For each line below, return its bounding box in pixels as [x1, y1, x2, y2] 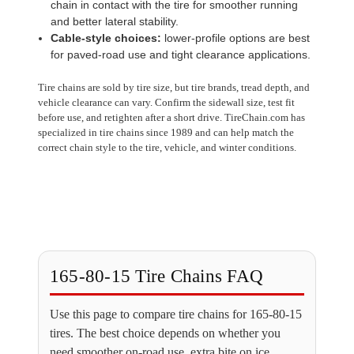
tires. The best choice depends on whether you [49, 326, 281, 340]
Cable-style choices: [51, 31, 161, 44]
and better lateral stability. [51, 14, 179, 28]
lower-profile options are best [161, 31, 310, 44]
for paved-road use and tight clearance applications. [51, 47, 311, 61]
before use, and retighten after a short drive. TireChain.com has [37, 111, 305, 123]
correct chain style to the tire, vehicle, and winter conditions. [37, 141, 296, 153]
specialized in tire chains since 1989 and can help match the [37, 126, 294, 138]
